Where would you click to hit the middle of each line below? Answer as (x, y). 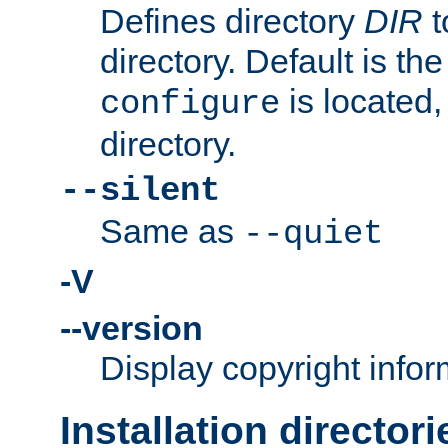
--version (131, 328)
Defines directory (232, 21)
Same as (171, 231)
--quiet (313, 234)
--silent (140, 191)
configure (190, 104)
